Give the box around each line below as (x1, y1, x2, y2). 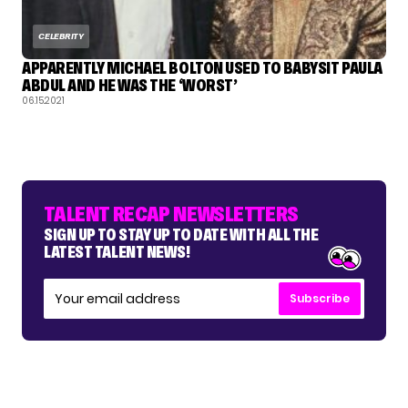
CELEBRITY (38, 31, 84, 42)
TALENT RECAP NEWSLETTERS (44, 201, 299, 227)
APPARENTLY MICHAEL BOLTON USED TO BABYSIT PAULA (22, 58, 382, 78)
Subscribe (290, 291, 350, 307)
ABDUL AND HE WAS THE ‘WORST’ (22, 76, 238, 96)
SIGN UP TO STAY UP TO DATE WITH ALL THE (44, 225, 319, 245)
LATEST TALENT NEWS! (44, 242, 190, 262)
